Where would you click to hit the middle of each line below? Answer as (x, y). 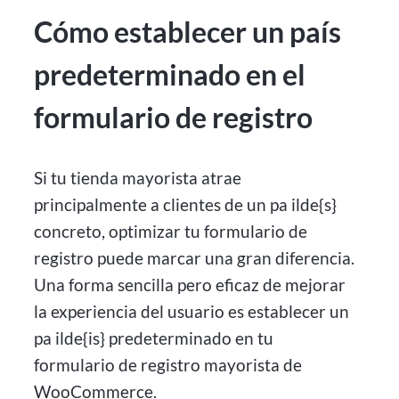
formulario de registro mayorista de (168, 364)
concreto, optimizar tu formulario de (171, 231)
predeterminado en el (170, 75)
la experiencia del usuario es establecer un (192, 311)
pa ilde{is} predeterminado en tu (154, 338)
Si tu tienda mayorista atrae (138, 177)
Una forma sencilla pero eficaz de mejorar (190, 284)
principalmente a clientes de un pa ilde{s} (186, 204)
